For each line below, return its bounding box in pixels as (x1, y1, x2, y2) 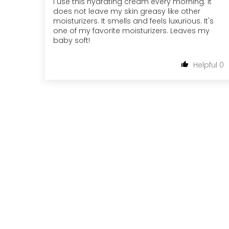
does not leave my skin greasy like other (53, 6, 200, 16)
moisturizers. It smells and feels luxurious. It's (53, 15, 214, 26)
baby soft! (53, 35, 90, 45)
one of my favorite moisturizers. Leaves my (53, 25, 210, 36)
